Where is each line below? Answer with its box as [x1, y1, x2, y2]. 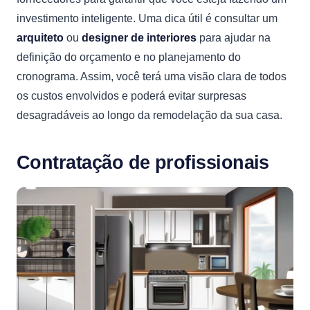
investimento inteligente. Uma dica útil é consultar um [17, 12, 277, 24]
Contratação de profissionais [17, 152, 269, 173]
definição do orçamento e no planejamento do [17, 51, 241, 63]
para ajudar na [197, 32, 271, 44]
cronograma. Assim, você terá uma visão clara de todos [17, 71, 286, 82]
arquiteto [17, 32, 64, 44]
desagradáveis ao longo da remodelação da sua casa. [17, 109, 282, 121]
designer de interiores [82, 32, 197, 44]
